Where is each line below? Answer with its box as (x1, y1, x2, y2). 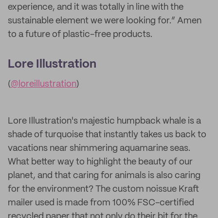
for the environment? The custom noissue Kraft (8, 185, 199, 194)
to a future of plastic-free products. (8, 30, 152, 39)
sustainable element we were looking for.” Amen (8, 17, 201, 25)
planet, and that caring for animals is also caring (8, 171, 200, 180)
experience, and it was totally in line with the (8, 3, 183, 12)
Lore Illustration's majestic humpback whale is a (8, 117, 201, 126)
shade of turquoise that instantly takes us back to (8, 130, 206, 139)
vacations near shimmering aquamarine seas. (8, 144, 190, 153)
